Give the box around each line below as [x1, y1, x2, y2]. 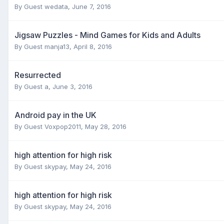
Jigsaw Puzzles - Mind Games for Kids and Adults [14, 29, 200, 40]
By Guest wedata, [14, 2, 72, 10]
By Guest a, [14, 82, 52, 90]
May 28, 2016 [85, 122, 126, 130]
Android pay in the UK [14, 109, 96, 120]
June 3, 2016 [52, 82, 92, 90]
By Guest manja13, [14, 42, 73, 50]
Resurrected [14, 69, 61, 80]
